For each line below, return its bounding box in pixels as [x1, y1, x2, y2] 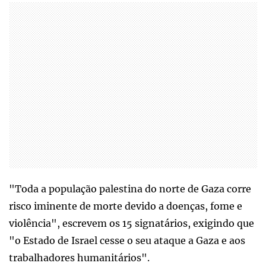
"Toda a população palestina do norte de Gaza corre [9, 183, 251, 195]
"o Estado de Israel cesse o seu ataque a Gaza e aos [9, 235, 245, 246]
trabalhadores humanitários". [9, 252, 150, 264]
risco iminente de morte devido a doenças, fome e [9, 200, 242, 212]
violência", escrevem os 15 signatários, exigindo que [9, 217, 254, 229]
